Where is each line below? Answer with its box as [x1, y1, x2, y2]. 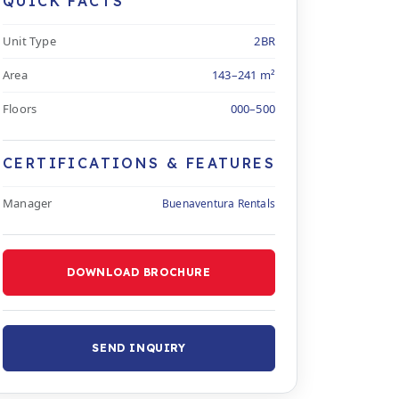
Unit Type [3, 33, 56, 49]
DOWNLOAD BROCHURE [67, 265, 211, 279]
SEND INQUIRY [92, 341, 186, 354]
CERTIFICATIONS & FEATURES [3, 154, 275, 172]
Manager [3, 195, 53, 211]
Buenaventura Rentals [162, 195, 275, 211]
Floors [3, 101, 37, 117]
